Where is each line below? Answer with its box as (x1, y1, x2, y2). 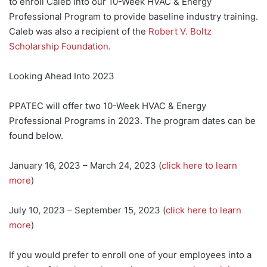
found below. (9, 129, 63, 141)
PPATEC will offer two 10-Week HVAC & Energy (9, 100, 206, 111)
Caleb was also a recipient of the (9, 25, 148, 37)
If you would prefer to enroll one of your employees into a (9, 249, 252, 260)
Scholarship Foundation (9, 40, 108, 52)
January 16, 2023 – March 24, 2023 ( (9, 159, 162, 171)
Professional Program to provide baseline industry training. (9, 10, 258, 22)
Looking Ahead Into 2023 (9, 70, 114, 82)
